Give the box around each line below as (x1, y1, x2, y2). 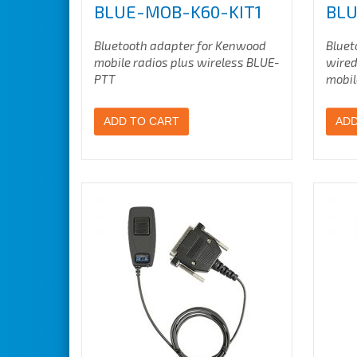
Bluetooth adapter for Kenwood (94, 38, 266, 53)
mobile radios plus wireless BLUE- (94, 55, 280, 69)
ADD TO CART (104, 115, 179, 127)
